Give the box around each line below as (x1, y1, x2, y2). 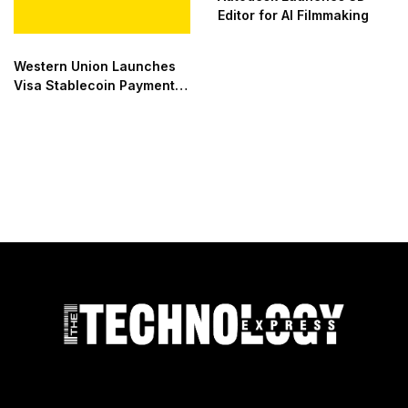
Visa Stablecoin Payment (14, 76, 175, 93)
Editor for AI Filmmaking (218, 7, 369, 24)
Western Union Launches (14, 57, 176, 74)
